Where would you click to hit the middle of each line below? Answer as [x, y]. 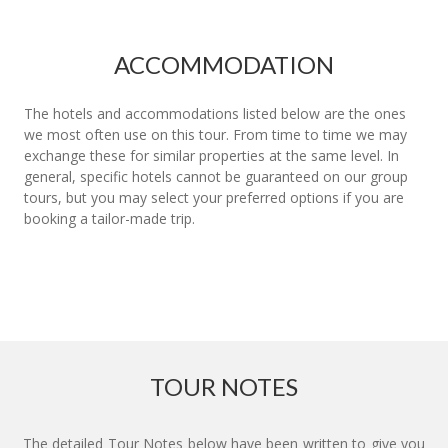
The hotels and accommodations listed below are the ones [215, 113]
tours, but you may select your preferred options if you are [214, 197]
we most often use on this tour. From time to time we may [215, 134]
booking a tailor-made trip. [109, 218]
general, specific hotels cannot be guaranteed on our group [216, 176]
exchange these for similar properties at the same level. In [211, 155]
